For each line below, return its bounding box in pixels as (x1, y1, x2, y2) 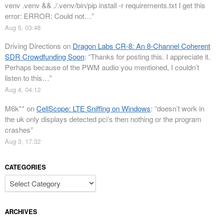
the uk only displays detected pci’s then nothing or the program (5, 113, 201, 124)
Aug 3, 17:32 (5, 136, 41, 146)
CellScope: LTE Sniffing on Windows (36, 103, 151, 113)
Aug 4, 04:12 (5, 85, 41, 94)
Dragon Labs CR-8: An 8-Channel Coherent (73, 41, 210, 51)
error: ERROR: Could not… (5, 10, 92, 21)
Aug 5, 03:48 (5, 22, 41, 32)
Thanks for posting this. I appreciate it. (91, 51, 210, 62)
